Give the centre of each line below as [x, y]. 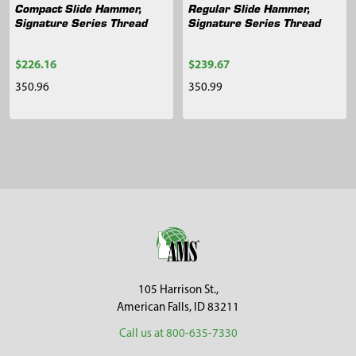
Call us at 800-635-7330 [178, 334]
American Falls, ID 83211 [178, 308]
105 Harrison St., [178, 290]
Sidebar [51, 192]
